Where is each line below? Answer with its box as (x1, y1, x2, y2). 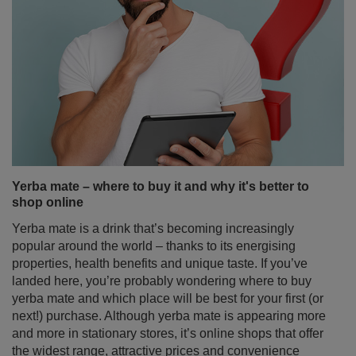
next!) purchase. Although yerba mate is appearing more (12, 258, 326, 272)
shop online (12, 145, 83, 158)
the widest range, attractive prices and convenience (12, 293, 300, 307)
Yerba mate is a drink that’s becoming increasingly (12, 171, 294, 184)
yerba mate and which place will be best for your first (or (12, 241, 323, 254)
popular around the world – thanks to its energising (12, 188, 296, 202)
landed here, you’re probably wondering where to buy (12, 223, 311, 237)
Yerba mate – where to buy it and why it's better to (12, 129, 309, 142)
